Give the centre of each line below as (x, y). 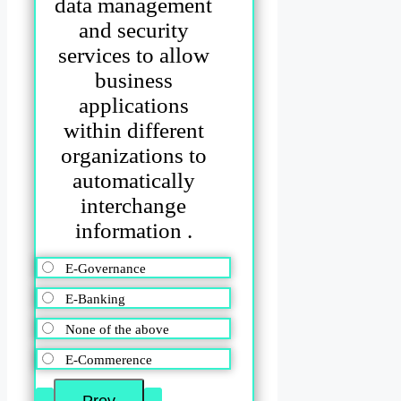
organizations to (133, 155)
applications (133, 105)
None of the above (117, 330)
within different (133, 130)
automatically (133, 180)
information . (133, 230)
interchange (134, 205)
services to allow (133, 55)
